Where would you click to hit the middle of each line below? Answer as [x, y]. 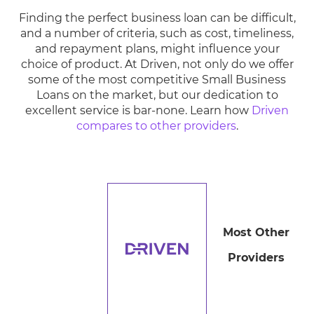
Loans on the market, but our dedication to [157, 95]
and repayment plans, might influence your [157, 49]
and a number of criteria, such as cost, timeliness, [157, 33]
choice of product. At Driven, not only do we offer [157, 64]
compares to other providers [156, 126]
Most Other [257, 232]
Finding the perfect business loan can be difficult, [157, 18]
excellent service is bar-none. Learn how [138, 110]
